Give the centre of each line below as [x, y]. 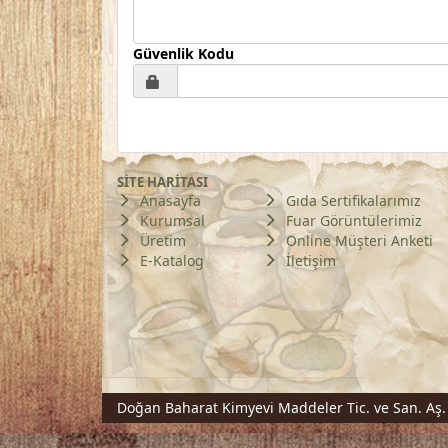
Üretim [161, 241]
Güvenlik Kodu [183, 54]
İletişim [308, 261]
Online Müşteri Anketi [357, 241]
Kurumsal [170, 221]
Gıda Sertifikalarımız [351, 201]
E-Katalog [170, 261]
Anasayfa [168, 201]
